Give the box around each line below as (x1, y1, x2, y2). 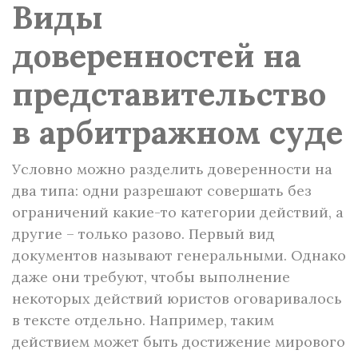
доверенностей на (12, 35, 301, 76)
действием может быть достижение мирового (12, 332, 345, 351)
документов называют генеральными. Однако (12, 246, 346, 265)
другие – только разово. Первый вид (12, 225, 275, 243)
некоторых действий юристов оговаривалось (12, 289, 342, 308)
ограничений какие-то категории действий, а (12, 203, 344, 221)
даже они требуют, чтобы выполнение (12, 268, 290, 286)
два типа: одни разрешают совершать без (12, 181, 312, 200)
